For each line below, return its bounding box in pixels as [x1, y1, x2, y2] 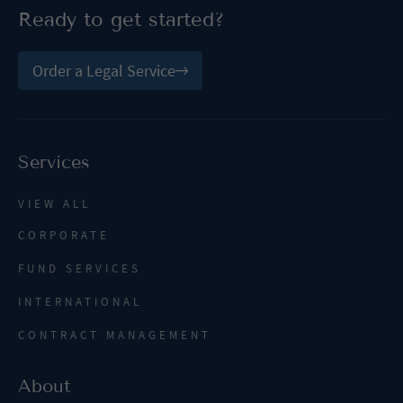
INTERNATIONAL [18, 294, 142, 310]
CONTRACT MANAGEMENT [18, 327, 211, 344]
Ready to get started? [18, 7, 224, 32]
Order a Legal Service [32, 60, 175, 82]
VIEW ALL [18, 196, 91, 212]
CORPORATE [18, 228, 110, 244]
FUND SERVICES [18, 261, 141, 277]
